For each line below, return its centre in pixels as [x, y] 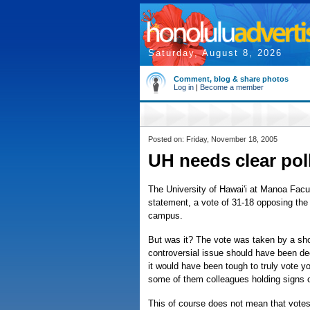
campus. [165, 216]
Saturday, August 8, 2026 [215, 53]
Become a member [232, 87]
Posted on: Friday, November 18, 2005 [213, 139]
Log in [184, 87]
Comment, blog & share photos [231, 79]
